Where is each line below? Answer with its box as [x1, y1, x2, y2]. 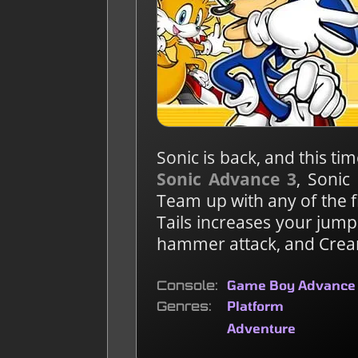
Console [157, 277, 216, 293]
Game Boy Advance [227, 277, 356, 292]
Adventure [227, 320, 296, 336]
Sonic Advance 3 [157, 168, 297, 190]
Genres [157, 298, 209, 314]
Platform [227, 298, 284, 313]
